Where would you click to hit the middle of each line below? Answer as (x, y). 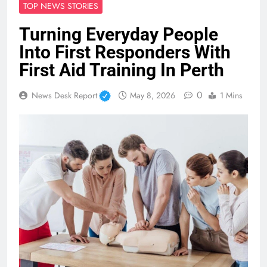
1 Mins (231, 95)
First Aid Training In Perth (122, 70)
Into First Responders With (125, 52)
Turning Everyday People (119, 34)
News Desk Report (64, 95)
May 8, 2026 (152, 95)
